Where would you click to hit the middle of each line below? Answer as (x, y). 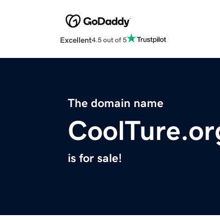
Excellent (76, 40)
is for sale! (95, 158)
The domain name (116, 103)
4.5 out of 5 (109, 40)
